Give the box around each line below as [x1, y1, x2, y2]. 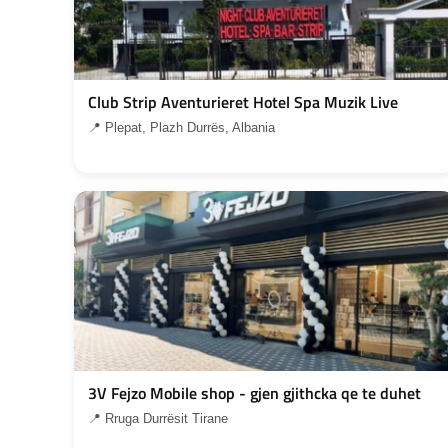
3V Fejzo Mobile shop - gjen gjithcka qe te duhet [88, 380, 421, 405]
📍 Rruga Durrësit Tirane [88, 410, 228, 426]
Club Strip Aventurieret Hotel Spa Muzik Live [88, 89, 398, 114]
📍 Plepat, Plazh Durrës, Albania [88, 119, 275, 135]
